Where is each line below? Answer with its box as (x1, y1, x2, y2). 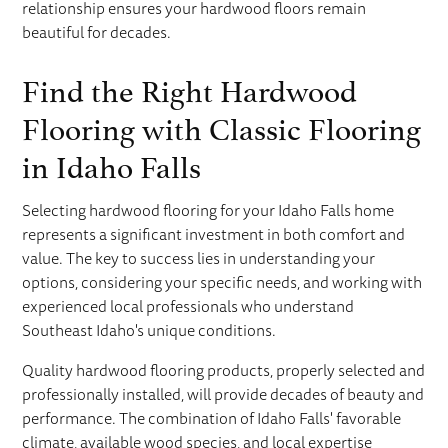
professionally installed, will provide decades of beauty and (22, 383, 425, 406)
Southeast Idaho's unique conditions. (22, 319, 277, 342)
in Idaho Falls (22, 140, 202, 186)
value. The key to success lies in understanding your (22, 247, 376, 270)
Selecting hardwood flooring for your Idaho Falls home (22, 199, 395, 222)
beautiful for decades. (22, 21, 172, 44)
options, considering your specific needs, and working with (22, 271, 423, 294)
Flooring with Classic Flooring (22, 102, 422, 148)
